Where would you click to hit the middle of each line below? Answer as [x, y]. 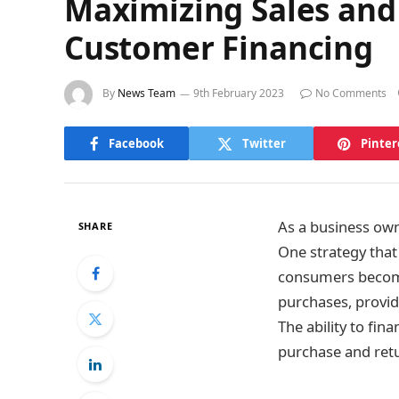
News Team [147, 94]
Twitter [264, 143]
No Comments [351, 94]
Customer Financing [219, 48]
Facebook [136, 143]
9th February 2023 [239, 94]
